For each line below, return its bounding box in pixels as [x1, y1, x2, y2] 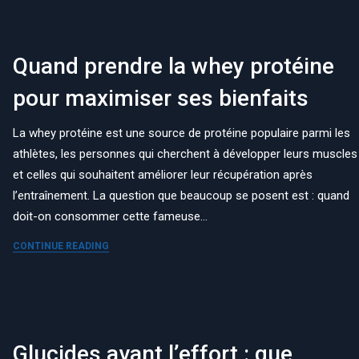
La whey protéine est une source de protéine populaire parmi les [13, 126, 351, 141]
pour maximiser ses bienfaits [13, 85, 309, 112]
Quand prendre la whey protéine [13, 53, 335, 80]
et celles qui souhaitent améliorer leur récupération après [13, 167, 313, 183]
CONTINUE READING [13, 240, 110, 252]
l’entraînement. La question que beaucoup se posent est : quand [13, 188, 350, 204]
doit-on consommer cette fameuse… [13, 209, 208, 224]
